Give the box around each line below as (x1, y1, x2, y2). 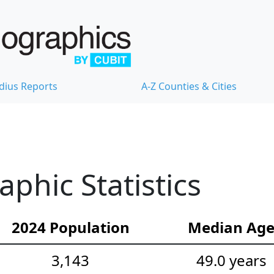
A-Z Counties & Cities (141, 79, 237, 93)
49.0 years (196, 250, 267, 270)
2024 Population (11, 217, 130, 237)
